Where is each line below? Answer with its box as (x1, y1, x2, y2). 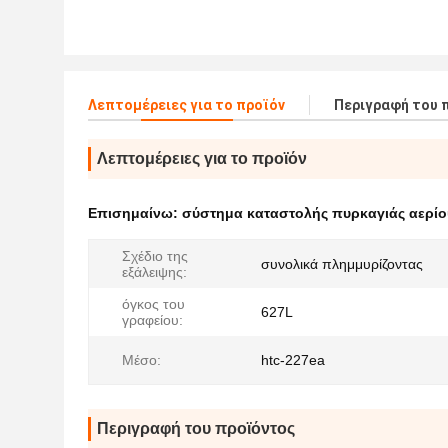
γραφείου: (122, 312, 183, 328)
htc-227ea (261, 352, 325, 368)
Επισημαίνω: (88, 205, 182, 221)
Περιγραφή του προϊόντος (97, 420, 295, 437)
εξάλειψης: (122, 264, 187, 280)
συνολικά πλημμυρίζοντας (261, 256, 423, 272)
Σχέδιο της (122, 248, 188, 264)
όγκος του (122, 296, 185, 312)
